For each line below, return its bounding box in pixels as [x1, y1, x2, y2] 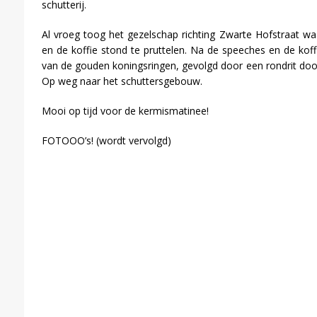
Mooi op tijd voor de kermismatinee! [41, 104, 209, 117]
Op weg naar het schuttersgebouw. [41, 74, 202, 88]
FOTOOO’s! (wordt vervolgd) [41, 134, 171, 147]
